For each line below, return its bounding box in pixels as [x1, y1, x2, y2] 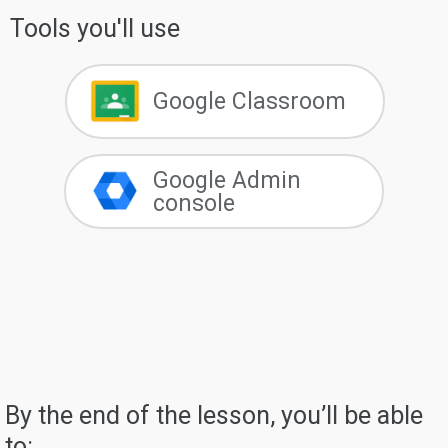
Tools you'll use [10, 14, 180, 43]
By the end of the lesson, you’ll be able [5, 401, 423, 430]
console [153, 189, 235, 217]
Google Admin [153, 166, 301, 194]
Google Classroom [153, 88, 346, 115]
